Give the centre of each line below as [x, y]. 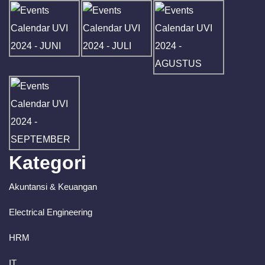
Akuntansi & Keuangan [53, 187]
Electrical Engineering [51, 212]
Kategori [48, 163]
